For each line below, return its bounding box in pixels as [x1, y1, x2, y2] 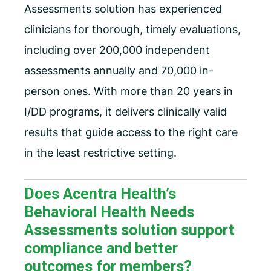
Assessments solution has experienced [24, 2, 222, 16]
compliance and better [24, 240, 178, 258]
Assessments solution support [24, 221, 235, 240]
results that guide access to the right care [24, 126, 238, 139]
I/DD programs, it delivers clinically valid [24, 105, 227, 119]
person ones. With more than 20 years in [24, 85, 233, 98]
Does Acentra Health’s [24, 185, 176, 203]
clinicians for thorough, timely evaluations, [24, 23, 241, 36]
